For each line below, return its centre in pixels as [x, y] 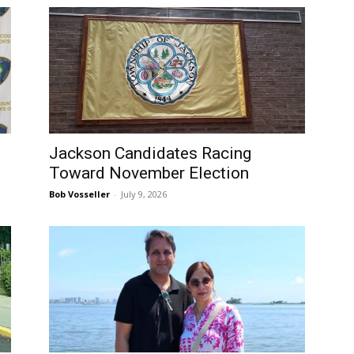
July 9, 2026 [144, 194]
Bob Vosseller [79, 194]
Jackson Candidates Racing [150, 153]
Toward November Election [149, 173]
